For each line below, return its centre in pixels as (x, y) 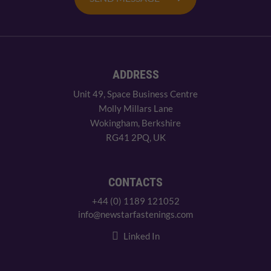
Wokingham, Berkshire (135, 123)
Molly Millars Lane (135, 109)
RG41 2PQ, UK (135, 138)
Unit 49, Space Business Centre (135, 94)
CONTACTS (135, 182)
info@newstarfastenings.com (135, 214)
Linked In (141, 236)
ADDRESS (135, 75)
